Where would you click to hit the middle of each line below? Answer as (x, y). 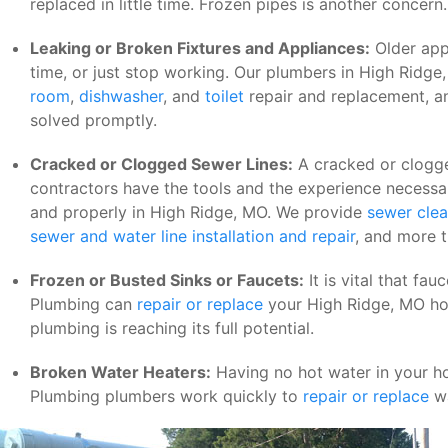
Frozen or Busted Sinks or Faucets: (167, 280)
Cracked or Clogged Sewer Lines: (161, 164)
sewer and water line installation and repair (192, 236)
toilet (224, 96)
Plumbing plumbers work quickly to (166, 396)
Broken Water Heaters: (120, 372)
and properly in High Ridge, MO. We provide (198, 212)
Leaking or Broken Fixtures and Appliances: (200, 48)
